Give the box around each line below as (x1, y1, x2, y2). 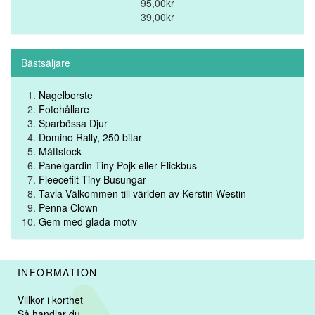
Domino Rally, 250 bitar (39, 130, 142, 144)
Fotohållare (39, 102, 89, 116)
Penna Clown (39, 200, 98, 214)
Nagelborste (39, 88, 93, 102)
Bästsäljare (21, 56, 70, 70)
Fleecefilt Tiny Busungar (39, 172, 146, 186)
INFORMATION (18, 265, 98, 279)
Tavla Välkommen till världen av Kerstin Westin (39, 186, 246, 200)
